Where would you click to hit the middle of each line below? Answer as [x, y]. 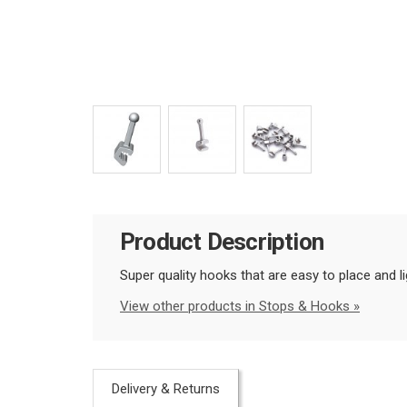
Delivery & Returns [166, 388]
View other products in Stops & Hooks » [240, 306]
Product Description [222, 242]
